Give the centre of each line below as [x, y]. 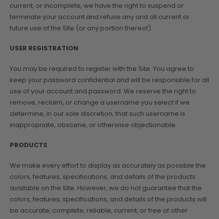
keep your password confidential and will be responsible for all [109, 80]
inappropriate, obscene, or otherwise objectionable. [93, 125]
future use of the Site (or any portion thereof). [81, 28]
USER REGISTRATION [44, 48]
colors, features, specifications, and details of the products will [108, 199]
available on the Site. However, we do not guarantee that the [106, 188]
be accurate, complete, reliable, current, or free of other [99, 210]
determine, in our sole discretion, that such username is [98, 113]
